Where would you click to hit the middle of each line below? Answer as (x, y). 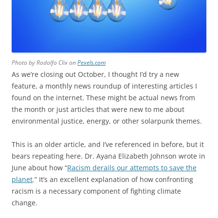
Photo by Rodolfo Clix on (45, 62)
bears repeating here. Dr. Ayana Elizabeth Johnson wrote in (109, 156)
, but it (193, 144)
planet (22, 179)
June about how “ (39, 167)
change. (25, 202)
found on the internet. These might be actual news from (103, 97)
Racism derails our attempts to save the (132, 167)
